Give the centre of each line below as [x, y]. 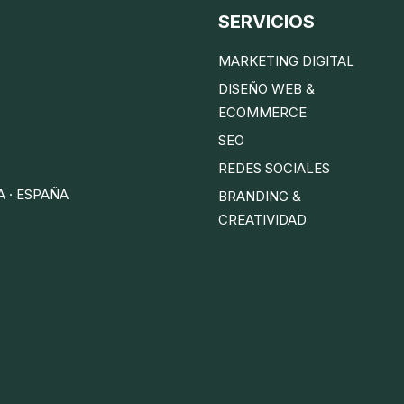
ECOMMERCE [263, 112]
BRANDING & [260, 196]
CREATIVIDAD [263, 219]
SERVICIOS [267, 21]
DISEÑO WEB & [267, 88]
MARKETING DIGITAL [287, 60]
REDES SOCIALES [275, 168]
